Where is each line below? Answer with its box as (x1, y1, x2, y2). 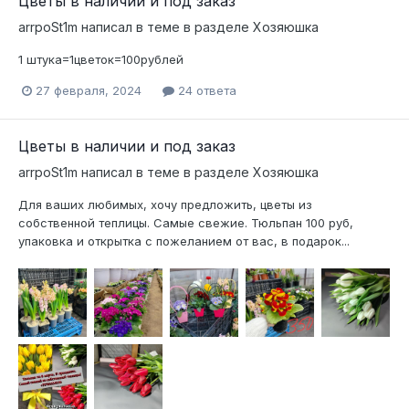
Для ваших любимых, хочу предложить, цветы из (18, 196, 312, 212)
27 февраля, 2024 (36, 83, 142, 99)
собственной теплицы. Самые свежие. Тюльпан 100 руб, (18, 215, 353, 230)
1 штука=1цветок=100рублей (18, 52, 184, 68)
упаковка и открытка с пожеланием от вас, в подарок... (18, 233, 350, 248)
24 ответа (174, 83, 236, 99)
